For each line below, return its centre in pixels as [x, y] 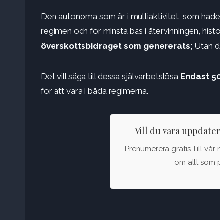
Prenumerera [148, 149]
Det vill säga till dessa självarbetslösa [110, 76]
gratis [181, 149]
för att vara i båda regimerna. [95, 91]
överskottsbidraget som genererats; [117, 46]
